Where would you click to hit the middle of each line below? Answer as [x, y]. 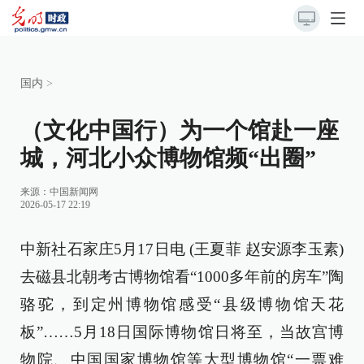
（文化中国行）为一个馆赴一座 [180, 130]
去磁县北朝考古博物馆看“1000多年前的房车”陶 [182, 277]
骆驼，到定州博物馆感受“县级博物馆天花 [182, 304]
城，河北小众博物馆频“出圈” [168, 158]
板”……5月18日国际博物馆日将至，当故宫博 [182, 332]
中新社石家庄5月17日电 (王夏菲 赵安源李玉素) [182, 249]
